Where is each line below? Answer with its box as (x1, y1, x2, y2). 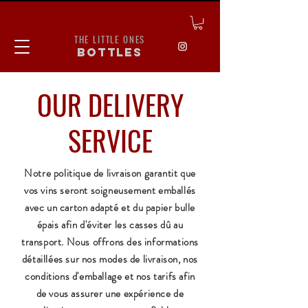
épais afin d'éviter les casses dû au (36, 217, 184, 233)
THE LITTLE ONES (74, 32, 146, 47)
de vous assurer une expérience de (36, 286, 184, 302)
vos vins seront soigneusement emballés (24, 183, 196, 199)
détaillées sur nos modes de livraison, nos (21, 252, 199, 267)
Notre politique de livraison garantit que (24, 166, 196, 181)
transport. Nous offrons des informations (21, 234, 199, 250)
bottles (77, 45, 142, 60)
